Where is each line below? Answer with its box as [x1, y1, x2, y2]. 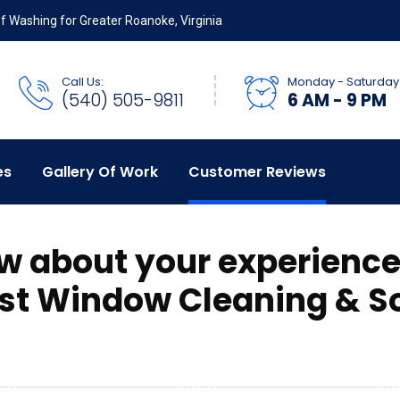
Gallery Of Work [42, 162, 158, 182]
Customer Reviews [188, 162, 326, 182]
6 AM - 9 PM [287, 88, 387, 112]
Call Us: [62, 73, 104, 90]
